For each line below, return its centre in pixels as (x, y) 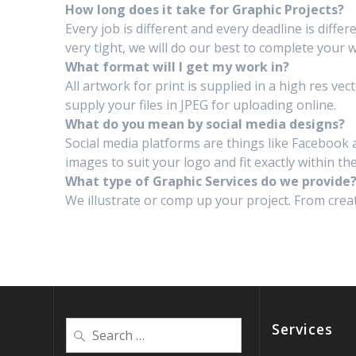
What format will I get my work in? (178, 67)
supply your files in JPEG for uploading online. (201, 105)
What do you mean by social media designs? (205, 124)
